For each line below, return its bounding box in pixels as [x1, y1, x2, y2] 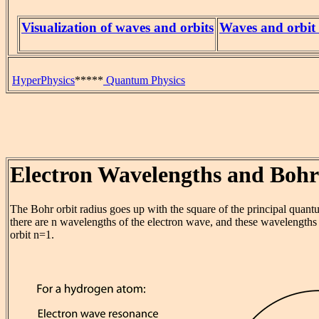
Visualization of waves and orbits [21, 20, 214, 36]
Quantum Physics [103, 74, 185, 86]
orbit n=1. [10, 229, 54, 241]
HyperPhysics [12, 74, 75, 86]
